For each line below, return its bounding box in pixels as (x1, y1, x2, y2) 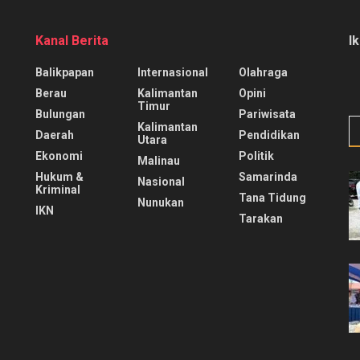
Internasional (137, 66, 208, 80)
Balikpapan (35, 66, 94, 80)
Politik (239, 149, 275, 163)
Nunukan (137, 196, 184, 210)
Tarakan (239, 212, 284, 226)
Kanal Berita (35, 33, 108, 49)
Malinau (137, 154, 180, 168)
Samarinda (239, 170, 298, 184)
